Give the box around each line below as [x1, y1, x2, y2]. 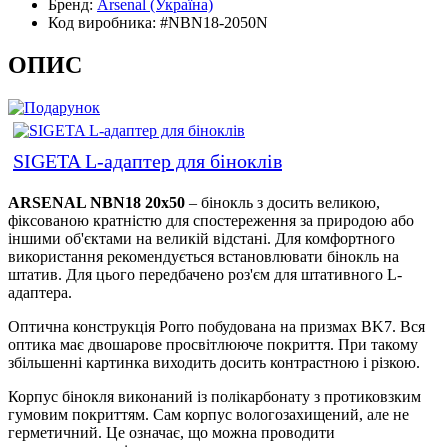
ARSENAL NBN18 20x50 [8, 194, 185, 212]
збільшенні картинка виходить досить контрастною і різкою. [8, 354, 420, 372]
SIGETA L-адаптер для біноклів [13, 150, 282, 173]
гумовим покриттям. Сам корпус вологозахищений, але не [8, 406, 409, 424]
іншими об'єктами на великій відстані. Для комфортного [8, 230, 395, 248]
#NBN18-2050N [160, 14, 268, 32]
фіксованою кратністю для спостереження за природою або [8, 212, 414, 230]
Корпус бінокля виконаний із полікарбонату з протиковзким [8, 388, 421, 406]
